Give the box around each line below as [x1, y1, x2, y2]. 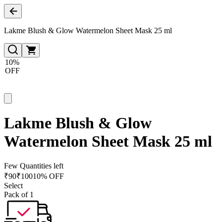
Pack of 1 [4, 190, 34, 199]
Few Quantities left [4, 161, 63, 170]
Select [4, 181, 23, 190]
